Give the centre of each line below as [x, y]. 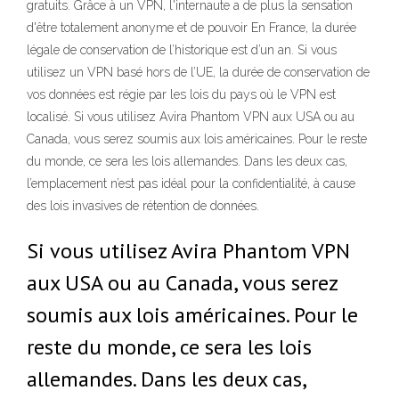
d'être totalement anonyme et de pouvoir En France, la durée [191, 28]
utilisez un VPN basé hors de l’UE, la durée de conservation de [198, 72]
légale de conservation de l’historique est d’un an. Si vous [182, 50]
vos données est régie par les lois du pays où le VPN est [181, 94]
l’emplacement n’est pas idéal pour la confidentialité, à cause [191, 183]
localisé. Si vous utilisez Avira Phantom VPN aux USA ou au [191, 117]
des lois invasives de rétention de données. [143, 206]
